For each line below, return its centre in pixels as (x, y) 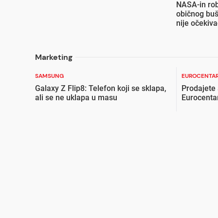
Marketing (54, 57)
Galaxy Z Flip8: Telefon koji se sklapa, (101, 88)
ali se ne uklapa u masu (76, 97)
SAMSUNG (49, 76)
